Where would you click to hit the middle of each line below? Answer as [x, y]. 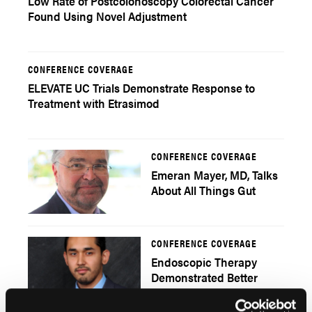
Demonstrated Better [204, 277]
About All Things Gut [203, 190]
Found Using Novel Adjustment [107, 16]
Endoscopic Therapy [204, 262]
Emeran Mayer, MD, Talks [214, 175]
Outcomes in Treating [206, 292]
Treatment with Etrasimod [94, 103]
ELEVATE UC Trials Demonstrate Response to [141, 88]
